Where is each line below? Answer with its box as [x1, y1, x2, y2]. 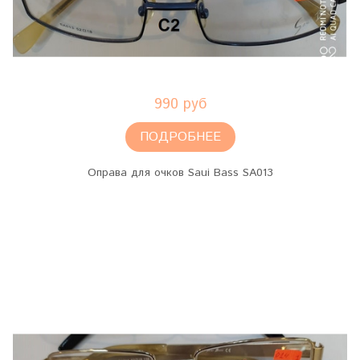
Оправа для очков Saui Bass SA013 [87, 165, 273, 182]
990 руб [153, 94, 207, 116]
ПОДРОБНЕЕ [139, 128, 221, 147]
